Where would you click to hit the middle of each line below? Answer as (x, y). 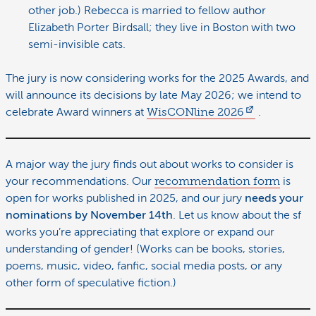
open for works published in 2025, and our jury (125, 198)
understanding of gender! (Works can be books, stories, (145, 249)
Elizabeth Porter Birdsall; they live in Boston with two (162, 27)
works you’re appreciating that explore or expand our (140, 232)
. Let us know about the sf (237, 215)
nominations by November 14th (89, 215)
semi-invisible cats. (77, 44)
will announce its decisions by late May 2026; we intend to (153, 95)
